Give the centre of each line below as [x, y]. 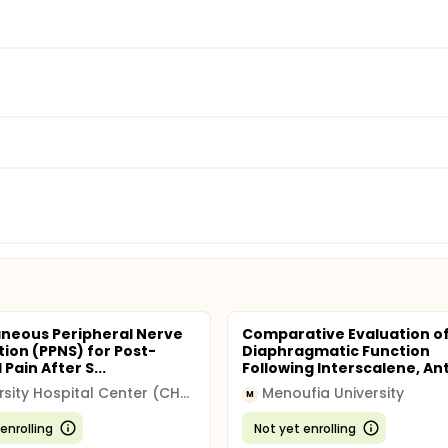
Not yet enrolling [305, 428]
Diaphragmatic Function [336, 351]
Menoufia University [333, 393]
